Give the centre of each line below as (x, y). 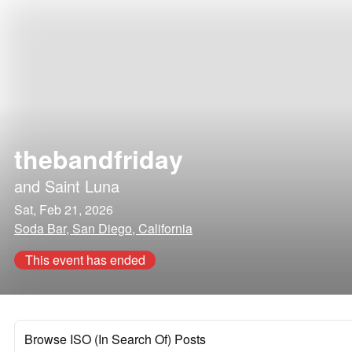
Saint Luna (82, 186)
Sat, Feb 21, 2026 (64, 209)
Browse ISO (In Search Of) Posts (115, 339)
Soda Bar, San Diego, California (103, 228)
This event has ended (85, 260)
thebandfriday (99, 159)
